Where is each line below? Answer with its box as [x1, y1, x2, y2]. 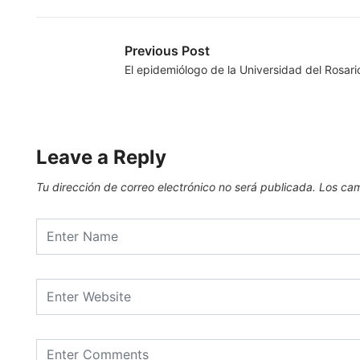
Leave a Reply [36, 145, 166, 169]
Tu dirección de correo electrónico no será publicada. [36, 179, 316, 194]
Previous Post [125, 42, 210, 59]
